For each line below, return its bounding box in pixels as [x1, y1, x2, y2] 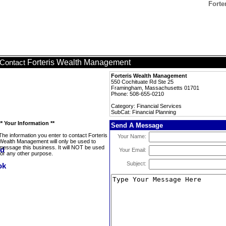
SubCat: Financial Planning [111, 109, 176, 115]
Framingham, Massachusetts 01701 [111, 85, 199, 91]
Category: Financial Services [111, 103, 182, 109]
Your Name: [118, 133, 146, 139]
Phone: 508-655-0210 [111, 91, 164, 97]
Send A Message [111, 122, 163, 129]
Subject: [127, 160, 146, 166]
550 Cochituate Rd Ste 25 [111, 79, 174, 85]
